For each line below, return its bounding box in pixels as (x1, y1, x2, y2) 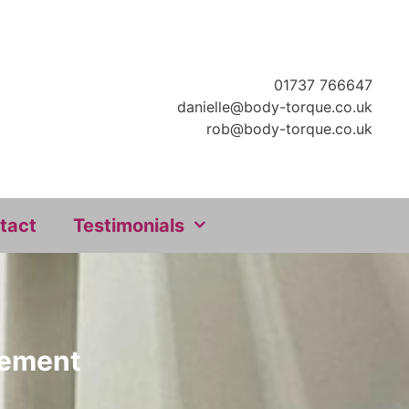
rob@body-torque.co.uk (206, 120, 372, 138)
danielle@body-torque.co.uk (177, 98, 372, 116)
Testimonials (73, 215, 185, 236)
